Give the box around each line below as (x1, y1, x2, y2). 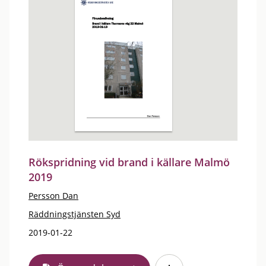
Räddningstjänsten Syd (28, 208, 121, 220)
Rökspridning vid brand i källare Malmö (28, 155, 230, 169)
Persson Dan (28, 190, 78, 201)
